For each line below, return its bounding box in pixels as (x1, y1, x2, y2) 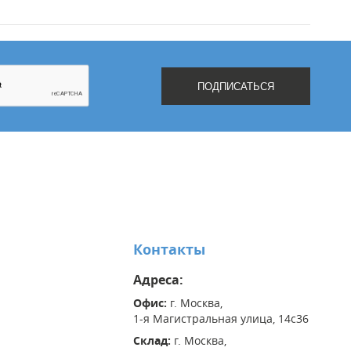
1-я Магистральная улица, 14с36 (132, 311, 309, 327)
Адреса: (132, 271, 183, 289)
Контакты (132, 240, 205, 260)
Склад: (132, 333, 174, 349)
